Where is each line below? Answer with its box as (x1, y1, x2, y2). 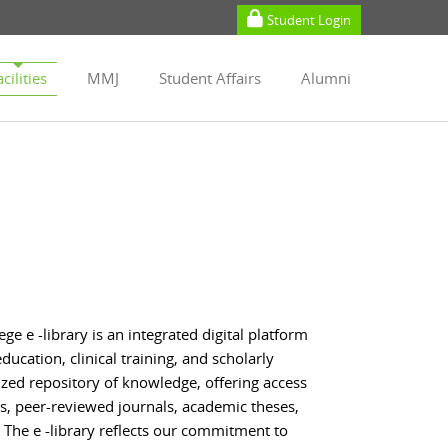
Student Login (267, 11, 351, 29)
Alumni (301, 68, 351, 88)
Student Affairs (159, 68, 261, 88)
